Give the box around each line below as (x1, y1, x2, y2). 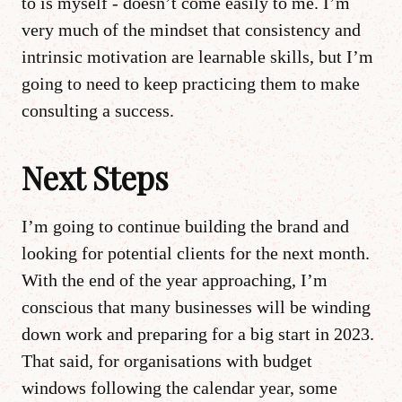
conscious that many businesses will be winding (22, 296, 371, 317)
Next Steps (22, 155, 169, 198)
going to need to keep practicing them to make (22, 73, 360, 93)
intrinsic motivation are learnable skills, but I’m (22, 46, 373, 66)
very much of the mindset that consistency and (22, 19, 361, 39)
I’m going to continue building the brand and (22, 215, 349, 236)
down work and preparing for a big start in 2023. (22, 323, 374, 344)
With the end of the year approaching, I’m (22, 269, 328, 290)
